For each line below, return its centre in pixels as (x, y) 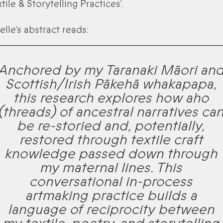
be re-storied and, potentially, (111, 126)
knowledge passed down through (111, 154)
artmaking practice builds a (111, 196)
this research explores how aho (111, 98)
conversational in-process (111, 182)
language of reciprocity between (111, 210)
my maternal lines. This (111, 168)
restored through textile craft (111, 140)
